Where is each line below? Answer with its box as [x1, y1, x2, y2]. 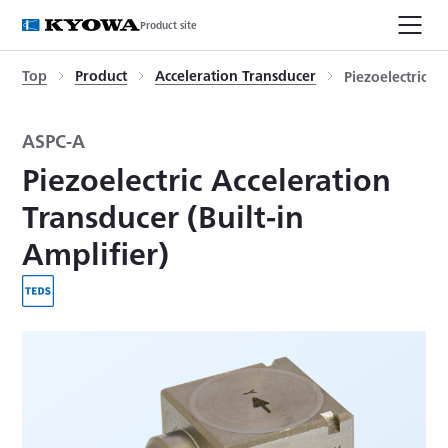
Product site [139, 18, 197, 32]
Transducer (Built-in [22, 194, 305, 236]
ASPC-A [22, 128, 86, 153]
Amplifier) [22, 231, 170, 273]
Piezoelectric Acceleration [22, 157, 392, 199]
